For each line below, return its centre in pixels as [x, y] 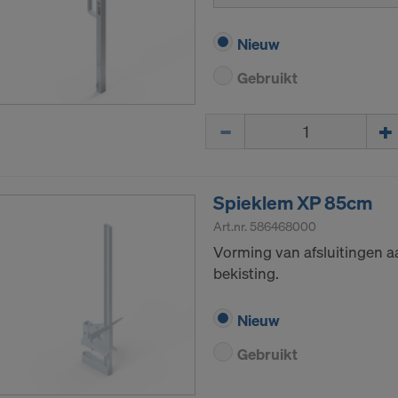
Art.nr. [231, 227]
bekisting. [246, 274]
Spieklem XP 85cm [293, 203]
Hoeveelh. [239, 123]
